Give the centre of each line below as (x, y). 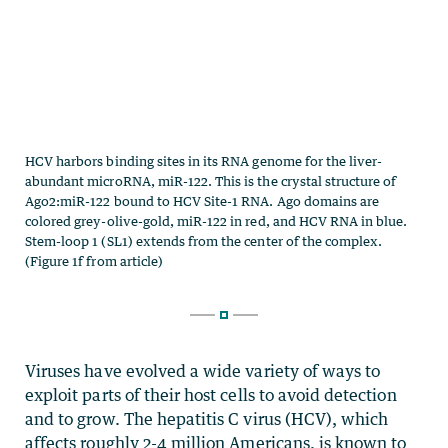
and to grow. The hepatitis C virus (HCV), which (207, 419)
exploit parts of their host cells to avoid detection (211, 395)
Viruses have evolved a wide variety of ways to (203, 371)
